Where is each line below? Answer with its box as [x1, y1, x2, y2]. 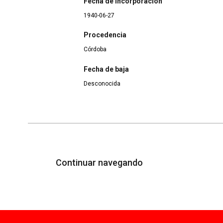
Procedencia [84, 31, 126, 39]
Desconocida [84, 80, 120, 87]
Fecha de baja [84, 65, 129, 73]
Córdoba [84, 46, 107, 53]
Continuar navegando [56, 157, 145, 168]
